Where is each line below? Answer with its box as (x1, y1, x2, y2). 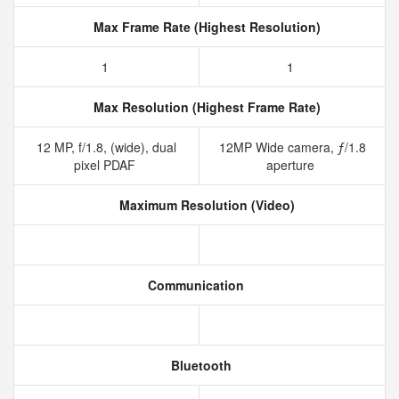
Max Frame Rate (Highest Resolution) (89, 18, 321, 36)
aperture (266, 156, 318, 174)
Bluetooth (167, 356, 232, 374)
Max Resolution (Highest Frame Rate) (89, 98, 321, 116)
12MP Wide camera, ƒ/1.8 (218, 138, 366, 156)
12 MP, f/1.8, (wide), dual (37, 138, 176, 156)
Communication (144, 276, 244, 294)
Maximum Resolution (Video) (115, 196, 295, 214)
